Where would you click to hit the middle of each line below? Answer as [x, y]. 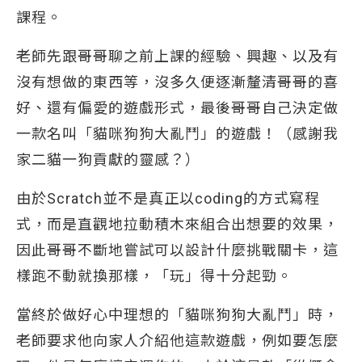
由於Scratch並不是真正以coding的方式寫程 [168, 198]
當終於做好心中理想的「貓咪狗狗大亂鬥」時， [177, 315]
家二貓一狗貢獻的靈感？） [108, 160]
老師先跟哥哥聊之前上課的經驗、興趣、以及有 [177, 56]
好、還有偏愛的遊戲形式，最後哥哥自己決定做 [177, 108]
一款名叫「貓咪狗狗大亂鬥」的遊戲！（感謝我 [177, 134]
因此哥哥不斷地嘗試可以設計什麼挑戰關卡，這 [177, 250]
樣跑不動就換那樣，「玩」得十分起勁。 [154, 276]
